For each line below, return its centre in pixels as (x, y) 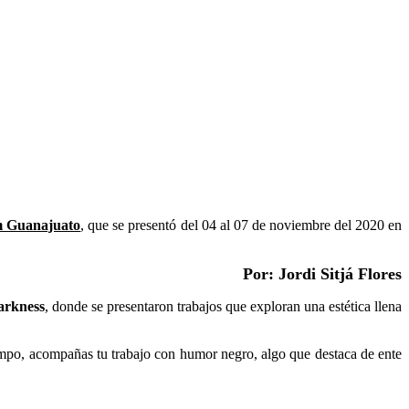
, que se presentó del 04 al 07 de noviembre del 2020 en (241, 225)
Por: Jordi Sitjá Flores (322, 274)
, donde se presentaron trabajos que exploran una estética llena (223, 307)
